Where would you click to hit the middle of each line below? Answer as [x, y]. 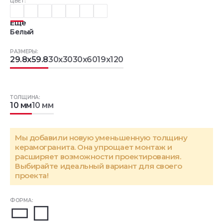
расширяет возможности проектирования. [98, 157]
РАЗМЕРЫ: [24, 52]
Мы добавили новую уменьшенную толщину [101, 138]
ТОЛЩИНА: [25, 97]
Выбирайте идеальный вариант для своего [99, 166]
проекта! [32, 175]
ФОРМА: [22, 200]
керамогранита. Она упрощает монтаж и [94, 147]
